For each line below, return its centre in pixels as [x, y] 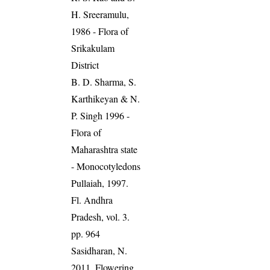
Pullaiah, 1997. [100, 183]
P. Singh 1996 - [101, 115]
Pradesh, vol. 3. [101, 216]
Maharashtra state [105, 149]
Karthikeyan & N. [106, 98]
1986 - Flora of [100, 31]
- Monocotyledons [106, 166]
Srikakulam [93, 48]
